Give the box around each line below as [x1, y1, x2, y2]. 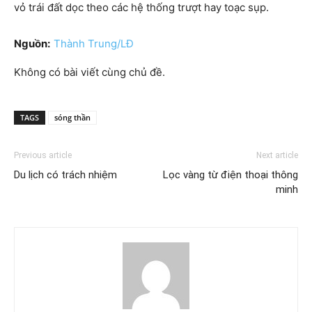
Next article [256, 150, 298, 160]
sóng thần [54, 111, 91, 123]
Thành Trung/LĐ [54, 36, 134, 50]
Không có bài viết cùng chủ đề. [14, 65, 165, 79]
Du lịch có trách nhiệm [14, 168, 117, 181]
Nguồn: [14, 36, 50, 50]
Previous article [14, 150, 72, 160]
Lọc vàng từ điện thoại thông [163, 168, 298, 181]
